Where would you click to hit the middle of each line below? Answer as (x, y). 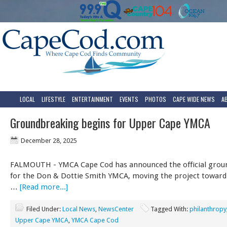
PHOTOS (156, 99)
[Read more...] (44, 187)
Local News (79, 209)
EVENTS (129, 99)
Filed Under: (44, 209)
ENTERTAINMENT (92, 99)
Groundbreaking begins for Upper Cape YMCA (110, 123)
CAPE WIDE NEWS (194, 99)
